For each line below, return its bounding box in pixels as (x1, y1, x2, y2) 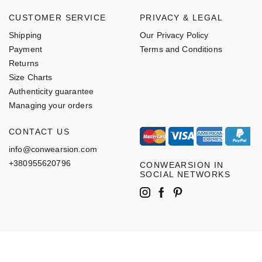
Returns (9, 58, 39, 68)
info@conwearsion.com (9, 144, 97, 154)
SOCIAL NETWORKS (140, 169, 230, 179)
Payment (9, 44, 42, 54)
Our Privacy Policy (140, 30, 209, 40)
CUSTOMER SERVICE (9, 12, 106, 22)
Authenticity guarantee (9, 86, 94, 96)
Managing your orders (9, 100, 92, 110)
